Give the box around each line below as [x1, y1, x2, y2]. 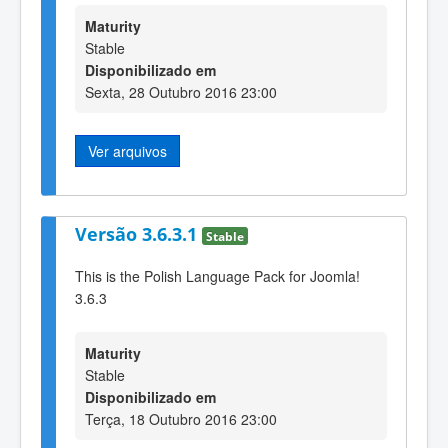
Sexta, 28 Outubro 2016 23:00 [85, 82, 277, 103]
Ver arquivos [88, 141, 167, 162]
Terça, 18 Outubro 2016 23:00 [85, 408, 277, 429]
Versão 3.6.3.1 [75, 221, 202, 246]
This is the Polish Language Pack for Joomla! [75, 266, 360, 287]
